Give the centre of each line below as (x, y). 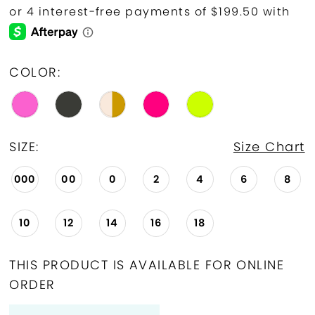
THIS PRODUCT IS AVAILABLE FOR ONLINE (147, 264)
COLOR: (35, 72)
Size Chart (269, 146)
